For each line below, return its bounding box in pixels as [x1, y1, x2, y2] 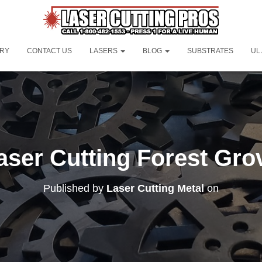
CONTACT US [26, 46, 72, 55]
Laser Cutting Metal [106, 182, 204, 194]
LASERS [89, 46, 119, 55]
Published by [43, 182, 106, 194]
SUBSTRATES [187, 46, 233, 55]
